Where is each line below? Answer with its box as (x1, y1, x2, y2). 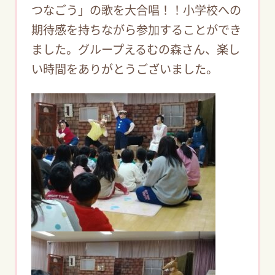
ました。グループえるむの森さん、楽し (31, 40, 241, 58)
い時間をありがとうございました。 (31, 60, 219, 77)
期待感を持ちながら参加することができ (31, 20, 242, 38)
